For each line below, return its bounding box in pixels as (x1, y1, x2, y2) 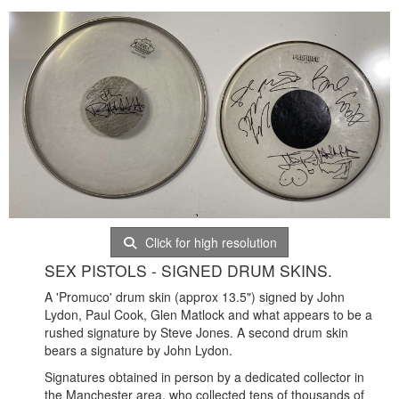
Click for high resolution (142, 232, 278, 251)
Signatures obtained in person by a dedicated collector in (45, 367, 364, 386)
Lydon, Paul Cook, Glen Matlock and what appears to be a (45, 305, 372, 323)
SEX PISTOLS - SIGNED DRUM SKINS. (45, 258, 332, 281)
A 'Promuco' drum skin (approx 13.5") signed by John (45, 287, 345, 305)
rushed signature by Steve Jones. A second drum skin (45, 322, 348, 341)
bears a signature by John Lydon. (45, 340, 232, 359)
